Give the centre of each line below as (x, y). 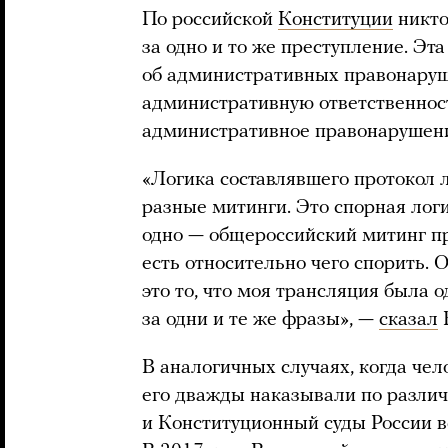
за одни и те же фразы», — (260, 319)
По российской (210, 19)
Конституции (335, 19)
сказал (408, 319)
